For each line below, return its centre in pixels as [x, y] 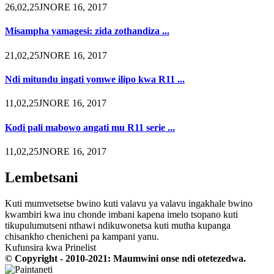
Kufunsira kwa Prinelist [50, 247]
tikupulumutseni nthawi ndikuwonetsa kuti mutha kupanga [118, 225]
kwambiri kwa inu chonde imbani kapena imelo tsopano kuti [121, 214]
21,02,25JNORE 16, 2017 [56, 55]
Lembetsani [42, 177]
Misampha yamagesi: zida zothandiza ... [87, 31]
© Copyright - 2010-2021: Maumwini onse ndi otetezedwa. [125, 258]
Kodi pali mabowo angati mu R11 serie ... [90, 127]
